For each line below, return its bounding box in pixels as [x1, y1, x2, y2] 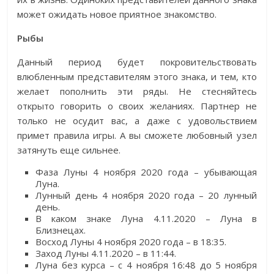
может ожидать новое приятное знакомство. [17, 8, 217, 21]
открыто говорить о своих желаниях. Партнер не [17, 100, 257, 113]
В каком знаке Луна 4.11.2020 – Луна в [35, 212, 257, 225]
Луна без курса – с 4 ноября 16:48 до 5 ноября [35, 259, 257, 272]
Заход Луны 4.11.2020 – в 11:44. [35, 247, 177, 260]
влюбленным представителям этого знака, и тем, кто [17, 70, 257, 83]
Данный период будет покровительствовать [17, 56, 257, 68]
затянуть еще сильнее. [17, 144, 121, 157]
